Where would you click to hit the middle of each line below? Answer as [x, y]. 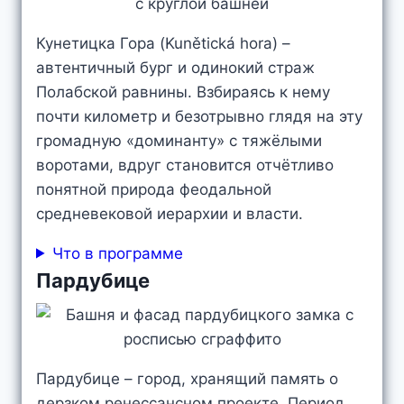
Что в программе [118, 253]
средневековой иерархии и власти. [170, 213]
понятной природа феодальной [154, 189]
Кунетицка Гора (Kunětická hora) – [163, 43]
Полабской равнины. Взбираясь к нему [183, 92]
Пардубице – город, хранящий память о [187, 379]
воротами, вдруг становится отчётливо [185, 165]
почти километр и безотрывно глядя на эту [199, 116]
